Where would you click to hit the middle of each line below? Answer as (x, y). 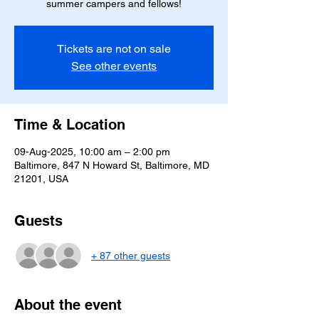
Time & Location (70, 125)
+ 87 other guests (131, 255)
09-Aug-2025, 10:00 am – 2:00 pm (92, 152)
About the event (68, 305)
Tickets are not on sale (114, 49)
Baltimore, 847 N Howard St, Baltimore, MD (112, 165)
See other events (114, 66)
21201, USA (41, 179)
